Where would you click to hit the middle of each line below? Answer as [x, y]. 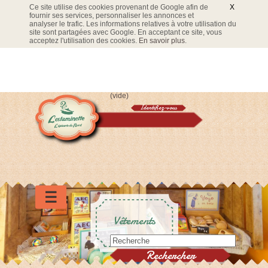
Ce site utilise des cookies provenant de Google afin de [119, 7]
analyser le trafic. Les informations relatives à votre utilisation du [133, 24]
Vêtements [134, 220]
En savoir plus [162, 41]
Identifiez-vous [159, 108]
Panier [55, 120]
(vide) [119, 96]
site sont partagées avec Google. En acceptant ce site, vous [126, 32]
